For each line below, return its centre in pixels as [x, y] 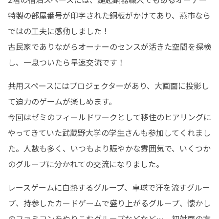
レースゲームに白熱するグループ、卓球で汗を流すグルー [109, 187]
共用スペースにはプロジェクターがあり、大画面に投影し [109, 86]
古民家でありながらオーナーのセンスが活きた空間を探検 [109, 46]
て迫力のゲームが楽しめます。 [62, 101]
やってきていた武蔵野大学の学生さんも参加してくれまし [109, 132]
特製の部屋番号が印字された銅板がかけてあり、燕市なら [109, 15]
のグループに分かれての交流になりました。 [86, 164]
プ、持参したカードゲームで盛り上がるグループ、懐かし [109, 203]
